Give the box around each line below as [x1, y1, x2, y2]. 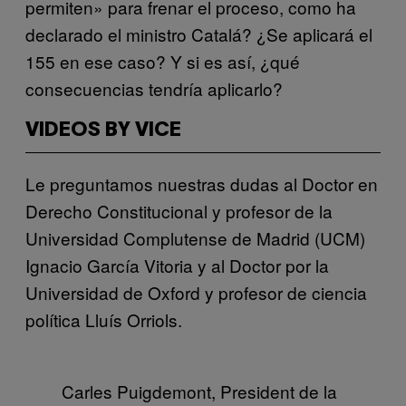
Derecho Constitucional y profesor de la [25, 198, 333, 223]
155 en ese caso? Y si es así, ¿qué [25, 48, 300, 73]
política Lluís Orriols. [25, 306, 182, 332]
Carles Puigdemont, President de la [62, 378, 337, 403]
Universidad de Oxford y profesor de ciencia [25, 279, 367, 304]
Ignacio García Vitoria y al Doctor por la [25, 252, 329, 277]
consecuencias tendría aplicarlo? [25, 75, 283, 101]
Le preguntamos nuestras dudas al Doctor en [25, 170, 378, 196]
